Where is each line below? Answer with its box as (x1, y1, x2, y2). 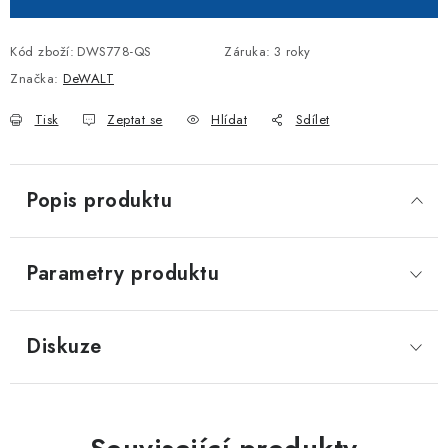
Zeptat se (107, 110, 163, 129)
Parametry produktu (26, 259, 219, 288)
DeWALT (63, 69, 114, 88)
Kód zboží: (10, 42, 74, 61)
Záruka (224, 42, 266, 61)
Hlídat (211, 110, 247, 129)
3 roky (273, 42, 311, 61)
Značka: (10, 69, 63, 88)
